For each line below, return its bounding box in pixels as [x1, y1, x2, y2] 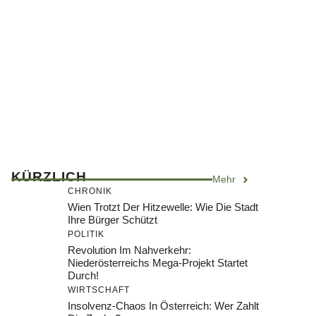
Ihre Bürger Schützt [68, 214, 157, 226]
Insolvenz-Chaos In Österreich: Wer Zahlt [68, 300, 259, 312]
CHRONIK [68, 186, 112, 197]
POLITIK [68, 229, 104, 240]
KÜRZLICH [11, 169, 87, 185]
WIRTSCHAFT [68, 285, 130, 296]
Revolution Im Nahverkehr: [68, 244, 191, 257]
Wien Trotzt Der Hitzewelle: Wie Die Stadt [68, 201, 258, 214]
